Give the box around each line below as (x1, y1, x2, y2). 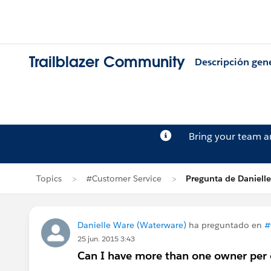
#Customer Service (86, 173, 162, 184)
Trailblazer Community (29, 53, 185, 72)
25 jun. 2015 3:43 (77, 233, 135, 244)
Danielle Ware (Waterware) (77, 220, 186, 230)
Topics (36, 173, 62, 184)
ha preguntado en (186, 220, 264, 230)
